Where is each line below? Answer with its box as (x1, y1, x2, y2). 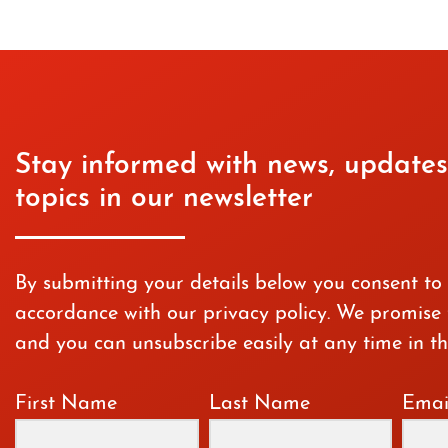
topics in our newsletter (15, 185, 313, 214)
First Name (15, 394, 117, 415)
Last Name (208, 394, 310, 415)
